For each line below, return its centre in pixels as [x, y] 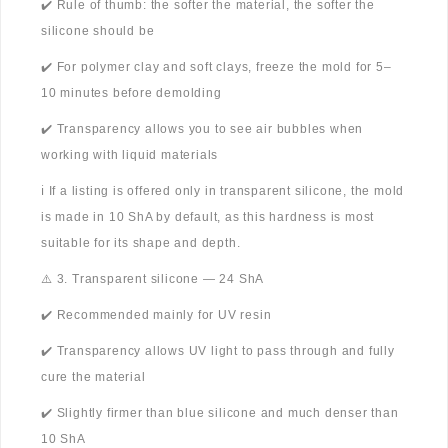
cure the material [93, 377]
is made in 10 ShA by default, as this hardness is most [208, 217]
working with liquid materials [130, 155]
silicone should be [98, 31]
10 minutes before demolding [131, 93]
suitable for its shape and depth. [141, 243]
